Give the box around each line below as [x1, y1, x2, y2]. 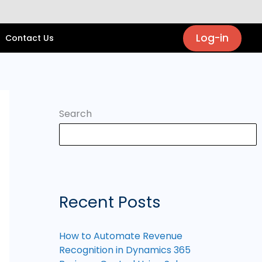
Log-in [196, 30, 229, 45]
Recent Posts [59, 191, 161, 214]
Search [59, 107, 92, 120]
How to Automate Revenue [59, 229, 182, 243]
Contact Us [5, 32, 54, 44]
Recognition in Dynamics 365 [59, 243, 191, 257]
